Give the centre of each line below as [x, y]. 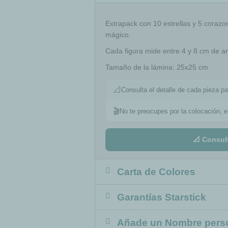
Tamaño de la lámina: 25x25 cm [157, 67]
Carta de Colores [156, 172]
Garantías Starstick [161, 197]
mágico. [118, 35]
